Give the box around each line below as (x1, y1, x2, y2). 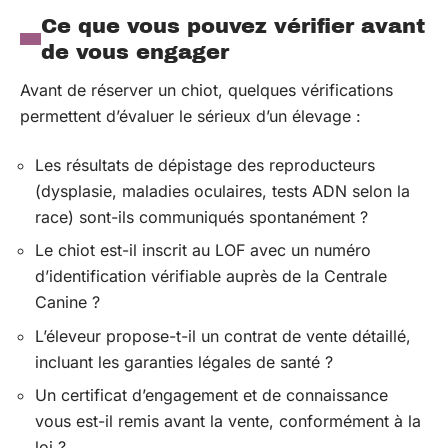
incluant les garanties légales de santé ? (35, 351, 333, 372)
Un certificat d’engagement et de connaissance (35, 385, 388, 405)
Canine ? (35, 292, 100, 312)
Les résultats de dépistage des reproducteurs (35, 154, 375, 175)
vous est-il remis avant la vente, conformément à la (35, 411, 421, 431)
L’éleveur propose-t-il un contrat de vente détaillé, (35, 325, 411, 346)
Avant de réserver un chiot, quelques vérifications (20, 80, 393, 100)
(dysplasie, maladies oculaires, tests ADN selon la (35, 180, 410, 201)
